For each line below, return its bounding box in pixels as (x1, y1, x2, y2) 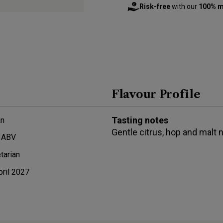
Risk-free (139, 2, 170, 10)
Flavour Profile (111, 87, 201, 101)
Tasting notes (111, 114, 168, 125)
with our (170, 2, 199, 10)
